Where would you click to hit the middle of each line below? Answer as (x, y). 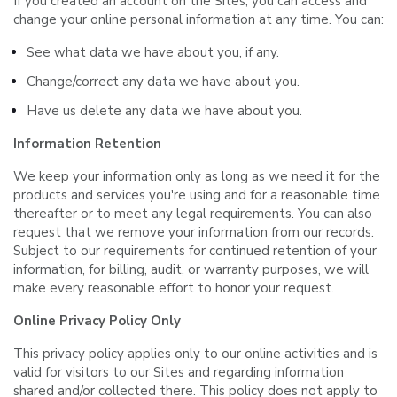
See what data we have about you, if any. (153, 52)
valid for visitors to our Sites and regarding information (179, 372)
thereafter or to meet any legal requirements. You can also (193, 214)
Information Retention (87, 144)
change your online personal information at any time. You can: (198, 19)
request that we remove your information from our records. (194, 232)
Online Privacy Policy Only (97, 321)
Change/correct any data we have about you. (163, 82)
